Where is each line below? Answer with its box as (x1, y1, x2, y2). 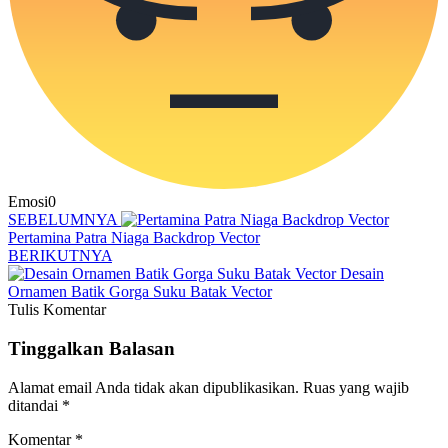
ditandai (8, 396, 62, 414)
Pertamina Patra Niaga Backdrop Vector (8, 229, 260, 247)
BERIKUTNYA (8, 247, 112, 265)
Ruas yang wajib (303, 378, 409, 396)
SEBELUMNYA (8, 211, 117, 229)
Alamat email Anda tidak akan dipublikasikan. (8, 378, 299, 396)
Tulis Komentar (8, 301, 106, 319)
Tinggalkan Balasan (8, 337, 175, 359)
